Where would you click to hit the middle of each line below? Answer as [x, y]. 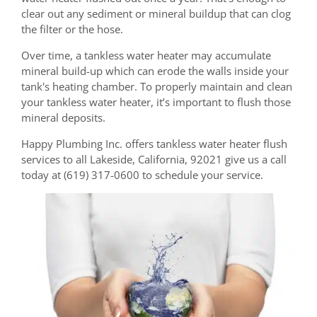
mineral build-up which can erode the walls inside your [155, 71]
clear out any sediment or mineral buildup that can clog [156, 14]
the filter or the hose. [72, 29]
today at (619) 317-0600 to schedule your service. [142, 174]
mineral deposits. [63, 118]
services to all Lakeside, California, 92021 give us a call [154, 159]
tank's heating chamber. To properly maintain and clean [157, 87]
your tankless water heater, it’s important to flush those [156, 102]
